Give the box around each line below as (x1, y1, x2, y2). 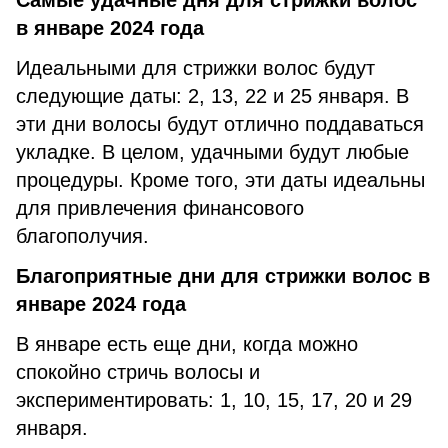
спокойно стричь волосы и (16, 361, 260, 383)
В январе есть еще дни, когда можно (16, 333, 358, 355)
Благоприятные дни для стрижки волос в (16, 265, 430, 287)
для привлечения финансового (16, 197, 304, 219)
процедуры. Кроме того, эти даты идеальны (16, 169, 425, 191)
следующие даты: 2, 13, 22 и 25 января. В (16, 85, 409, 107)
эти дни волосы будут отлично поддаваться (16, 113, 424, 135)
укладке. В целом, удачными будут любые (16, 141, 409, 163)
